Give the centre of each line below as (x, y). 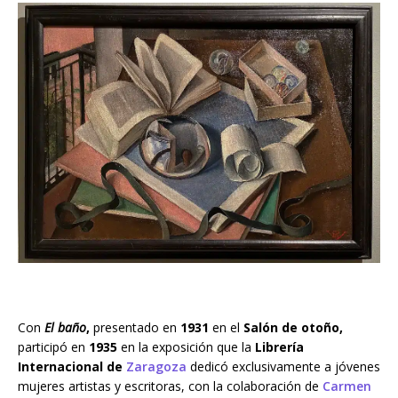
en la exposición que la (186, 347)
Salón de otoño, (293, 328)
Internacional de (72, 367)
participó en (53, 347)
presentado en (135, 328)
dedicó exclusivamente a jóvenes (283, 367)
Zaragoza (156, 367)
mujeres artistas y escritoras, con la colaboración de (170, 386)
